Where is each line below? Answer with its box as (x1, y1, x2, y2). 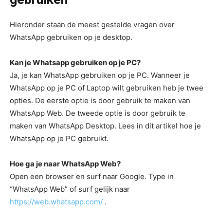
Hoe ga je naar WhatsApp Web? (10, 159, 121, 168)
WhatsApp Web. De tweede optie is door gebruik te (10, 109, 185, 118)
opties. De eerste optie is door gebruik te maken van (10, 96, 190, 105)
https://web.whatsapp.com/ (10, 197, 103, 206)
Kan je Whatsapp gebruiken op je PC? (10, 58, 141, 67)
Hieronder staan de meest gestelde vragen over (10, 20, 175, 29)
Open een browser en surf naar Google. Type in (10, 172, 174, 181)
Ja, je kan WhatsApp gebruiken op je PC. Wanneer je (10, 71, 190, 80)
